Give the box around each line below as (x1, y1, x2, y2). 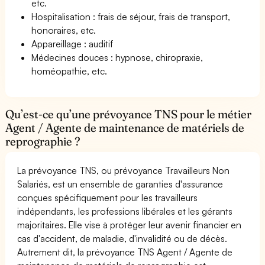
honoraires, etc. (31, 24, 96, 36)
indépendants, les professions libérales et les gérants (17, 205, 233, 217)
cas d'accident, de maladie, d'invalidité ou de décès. (17, 232, 228, 244)
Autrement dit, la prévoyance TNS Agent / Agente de (17, 245, 233, 258)
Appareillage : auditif (31, 37, 114, 50)
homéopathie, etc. (31, 64, 108, 77)
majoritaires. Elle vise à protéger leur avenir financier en (17, 218, 242, 231)
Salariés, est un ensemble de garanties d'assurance (17, 177, 224, 190)
